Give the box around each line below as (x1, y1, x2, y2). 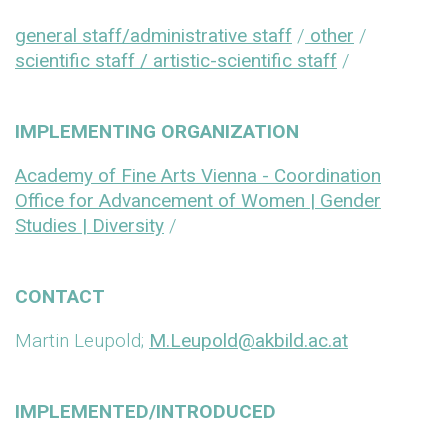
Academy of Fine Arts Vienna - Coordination (15, 164, 381, 187)
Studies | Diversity (15, 214, 164, 237)
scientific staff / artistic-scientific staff (15, 49, 337, 72)
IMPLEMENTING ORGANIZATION (15, 120, 299, 143)
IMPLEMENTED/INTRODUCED (15, 400, 276, 423)
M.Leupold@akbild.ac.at (149, 329, 348, 352)
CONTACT (15, 285, 105, 308)
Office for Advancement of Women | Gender (15, 189, 381, 212)
